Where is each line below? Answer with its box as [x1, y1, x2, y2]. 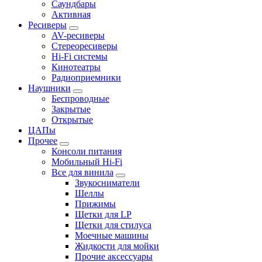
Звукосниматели [75, 177, 140, 188]
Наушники [28, 82, 71, 93]
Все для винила [51, 167, 113, 177]
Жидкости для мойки [75, 240, 159, 251]
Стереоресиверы [51, 40, 118, 51]
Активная [51, 9, 91, 19]
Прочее [28, 135, 57, 146]
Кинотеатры [51, 61, 101, 72]
